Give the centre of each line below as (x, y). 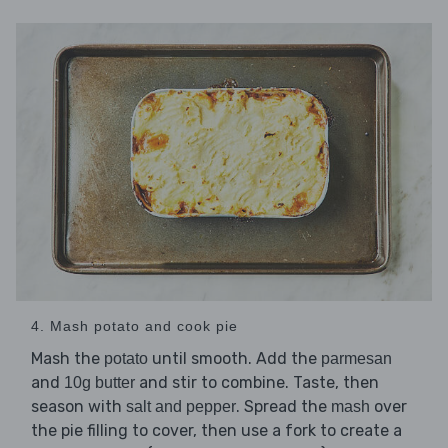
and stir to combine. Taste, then (257, 382)
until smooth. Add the (234, 358)
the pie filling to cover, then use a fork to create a (216, 430)
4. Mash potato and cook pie (134, 325)
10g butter (99, 382)
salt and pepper (181, 406)
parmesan (356, 358)
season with (78, 406)
